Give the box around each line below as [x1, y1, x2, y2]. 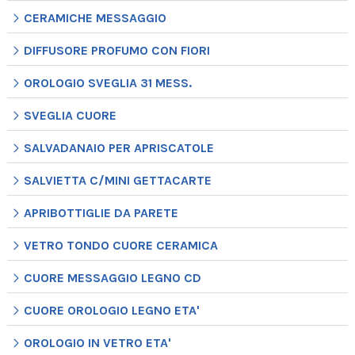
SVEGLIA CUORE [23, 108, 116, 124]
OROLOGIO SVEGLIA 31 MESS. [23, 75, 192, 91]
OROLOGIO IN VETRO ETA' [23, 335, 171, 351]
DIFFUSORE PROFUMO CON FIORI [23, 43, 210, 59]
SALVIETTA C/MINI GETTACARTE [23, 173, 212, 189]
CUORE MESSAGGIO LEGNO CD [23, 270, 201, 286]
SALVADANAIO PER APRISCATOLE [23, 140, 214, 156]
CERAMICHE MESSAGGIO [23, 10, 166, 26]
